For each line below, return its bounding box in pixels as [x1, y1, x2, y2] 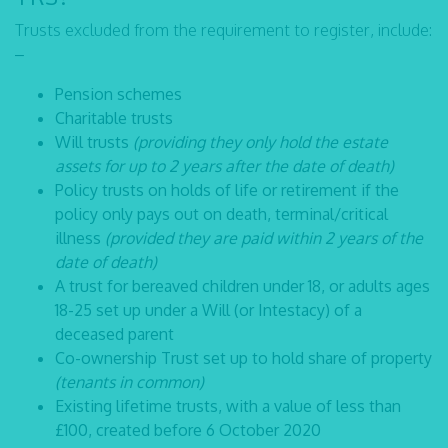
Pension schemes [55, 84, 182, 104]
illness [55, 228, 105, 248]
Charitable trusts [55, 108, 173, 128]
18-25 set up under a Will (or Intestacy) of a [55, 300, 362, 320]
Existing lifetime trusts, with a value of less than [55, 396, 401, 416]
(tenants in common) [55, 372, 204, 392]
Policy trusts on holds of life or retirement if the [55, 180, 399, 200]
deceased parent [55, 324, 174, 344]
